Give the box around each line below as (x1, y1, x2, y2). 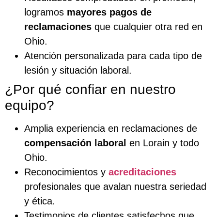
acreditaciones (108, 166, 176, 177)
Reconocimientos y (24, 166, 108, 177)
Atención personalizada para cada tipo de (24, 50, 202, 61)
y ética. (24, 195, 55, 206)
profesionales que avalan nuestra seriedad (24, 181, 206, 192)
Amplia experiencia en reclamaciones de (24, 123, 197, 134)
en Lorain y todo (126, 137, 199, 148)
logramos (24, 6, 67, 17)
